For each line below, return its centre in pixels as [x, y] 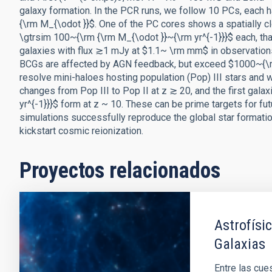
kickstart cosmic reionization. [81, 131]
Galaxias [240, 244]
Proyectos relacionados [120, 171]
